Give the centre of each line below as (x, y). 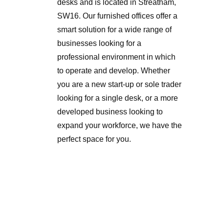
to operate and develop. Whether (114, 71)
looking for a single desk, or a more (118, 98)
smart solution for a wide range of (114, 30)
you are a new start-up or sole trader (119, 85)
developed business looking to (110, 112)
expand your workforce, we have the (120, 126)
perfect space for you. (94, 139)
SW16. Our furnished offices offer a (117, 16)
